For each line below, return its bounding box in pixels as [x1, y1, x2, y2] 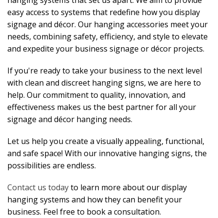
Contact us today [7, 182, 69, 193]
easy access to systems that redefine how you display [7, 7, 200, 18]
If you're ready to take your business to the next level [7, 65, 202, 76]
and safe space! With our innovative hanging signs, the [7, 148, 207, 159]
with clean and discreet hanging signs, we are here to [7, 77, 201, 88]
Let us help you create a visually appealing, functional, [7, 136, 204, 146]
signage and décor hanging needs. [7, 114, 132, 125]
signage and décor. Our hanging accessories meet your [7, 19, 208, 30]
